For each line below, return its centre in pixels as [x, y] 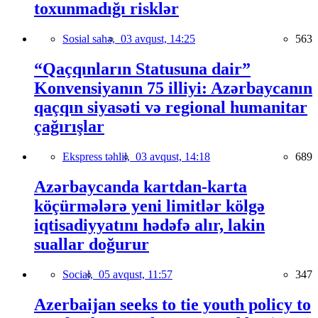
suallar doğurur [92, 244]
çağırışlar [69, 126]
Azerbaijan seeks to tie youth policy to [172, 304]
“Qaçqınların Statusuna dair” [142, 69]
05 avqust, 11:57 [136, 274]
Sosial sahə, [92, 39]
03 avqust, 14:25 [158, 39]
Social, [81, 274]
